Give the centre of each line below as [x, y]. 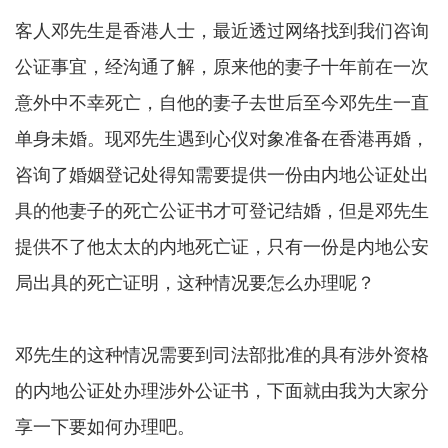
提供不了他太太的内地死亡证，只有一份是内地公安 [222, 245]
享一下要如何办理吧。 [105, 425]
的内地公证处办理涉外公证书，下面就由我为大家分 [222, 389]
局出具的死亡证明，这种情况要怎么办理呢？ [195, 281]
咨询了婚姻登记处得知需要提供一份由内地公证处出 [222, 173]
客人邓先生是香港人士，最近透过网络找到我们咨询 [222, 29]
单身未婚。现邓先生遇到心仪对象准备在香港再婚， [222, 137]
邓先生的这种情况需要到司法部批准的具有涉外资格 [222, 353]
